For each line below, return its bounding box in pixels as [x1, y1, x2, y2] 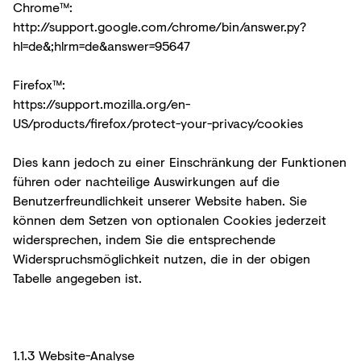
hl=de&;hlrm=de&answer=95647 [13, 35, 190, 55]
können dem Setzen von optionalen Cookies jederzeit [13, 210, 326, 229]
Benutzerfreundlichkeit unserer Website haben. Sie [13, 190, 307, 210]
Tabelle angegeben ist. [13, 268, 142, 287]
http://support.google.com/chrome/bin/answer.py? [13, 16, 306, 35]
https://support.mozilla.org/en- [13, 93, 190, 113]
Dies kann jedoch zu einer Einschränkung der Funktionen [13, 151, 346, 171]
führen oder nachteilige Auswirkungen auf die [13, 171, 280, 190]
